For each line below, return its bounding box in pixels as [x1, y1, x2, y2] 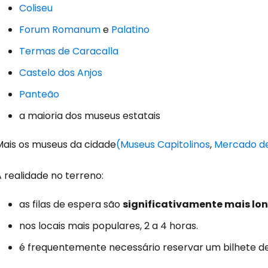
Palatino [111, 23, 150, 36]
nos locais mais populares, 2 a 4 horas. [19, 219, 198, 233]
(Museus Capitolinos [116, 138, 210, 151]
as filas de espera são [19, 197, 123, 211]
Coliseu [19, 1, 53, 15]
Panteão [19, 87, 59, 101]
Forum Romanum [19, 23, 100, 36]
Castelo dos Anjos [19, 66, 102, 80]
